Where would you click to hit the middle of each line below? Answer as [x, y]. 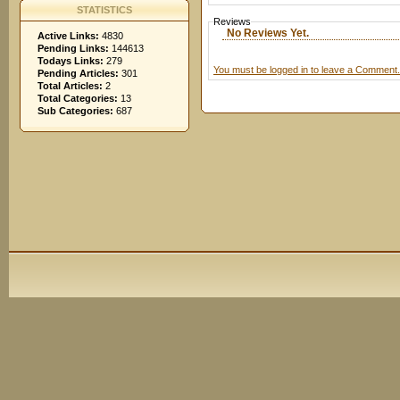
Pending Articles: [78, 73]
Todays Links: [71, 61]
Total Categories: [78, 98]
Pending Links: [73, 48]
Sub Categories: [75, 111]
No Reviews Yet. [268, 33]
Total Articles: [70, 86]
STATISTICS [104, 10]
